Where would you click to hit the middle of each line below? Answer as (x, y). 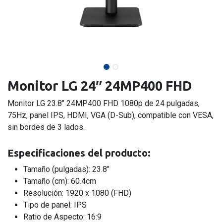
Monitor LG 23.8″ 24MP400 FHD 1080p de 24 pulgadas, (104, 103)
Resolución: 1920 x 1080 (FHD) (77, 193)
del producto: (119, 153)
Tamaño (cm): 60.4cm (60, 181)
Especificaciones (48, 153)
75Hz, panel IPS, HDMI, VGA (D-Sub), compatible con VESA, (111, 115)
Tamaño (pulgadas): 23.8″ (66, 169)
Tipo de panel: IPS (55, 205)
